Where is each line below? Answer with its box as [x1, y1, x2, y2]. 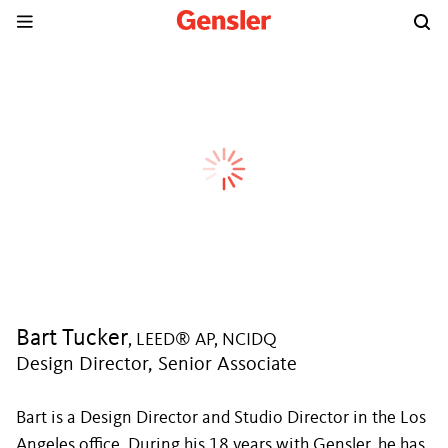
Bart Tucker [16, 327, 128, 351]
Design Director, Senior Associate [16, 355, 297, 375]
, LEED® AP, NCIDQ [128, 331, 277, 349]
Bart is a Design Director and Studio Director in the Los [16, 409, 426, 427]
